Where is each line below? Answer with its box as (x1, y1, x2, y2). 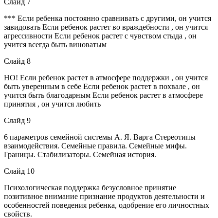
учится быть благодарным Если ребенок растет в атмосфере (4, 91, 203, 99)
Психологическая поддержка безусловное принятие (4, 183, 176, 192)
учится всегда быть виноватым (4, 40, 107, 49)
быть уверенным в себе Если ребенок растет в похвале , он (4, 82, 200, 91)
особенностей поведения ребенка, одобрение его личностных (4, 200, 209, 209)
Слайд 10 (4, 166, 35, 175)
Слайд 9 (4, 116, 31, 125)
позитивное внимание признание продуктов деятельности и (4, 192, 205, 200)
